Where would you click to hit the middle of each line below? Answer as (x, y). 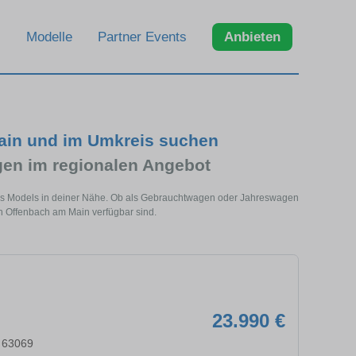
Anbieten (252, 37)
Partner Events (142, 37)
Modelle (49, 37)
